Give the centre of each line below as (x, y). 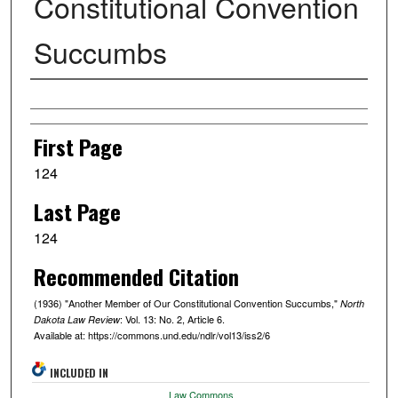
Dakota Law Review (76, 319)
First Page (78, 147)
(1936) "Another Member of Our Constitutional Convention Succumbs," (187, 302)
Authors (60, 103)
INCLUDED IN (80, 372)
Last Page (77, 211)
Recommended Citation (136, 276)
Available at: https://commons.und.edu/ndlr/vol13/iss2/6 (151, 334)
